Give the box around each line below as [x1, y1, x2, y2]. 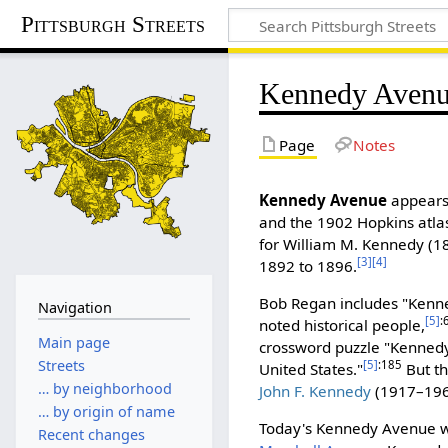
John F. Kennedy [259, 381, 372, 402]
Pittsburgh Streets [21, 11, 206, 37]
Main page [37, 332, 110, 352]
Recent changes [37, 425, 145, 445]
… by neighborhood [37, 378, 172, 398]
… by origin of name [37, 402, 175, 422]
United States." [259, 359, 364, 380]
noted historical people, [259, 315, 426, 336]
